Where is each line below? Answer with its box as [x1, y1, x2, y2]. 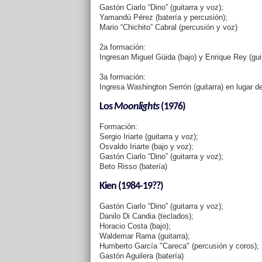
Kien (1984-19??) [99, 181, 163, 192]
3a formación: [99, 73, 146, 81]
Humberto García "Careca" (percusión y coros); [99, 242, 259, 250]
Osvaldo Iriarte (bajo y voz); [99, 142, 194, 151]
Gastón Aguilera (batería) [99, 251, 184, 260]
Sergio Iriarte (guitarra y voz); [99, 132, 198, 141]
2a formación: [99, 43, 146, 51]
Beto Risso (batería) [99, 162, 167, 171]
